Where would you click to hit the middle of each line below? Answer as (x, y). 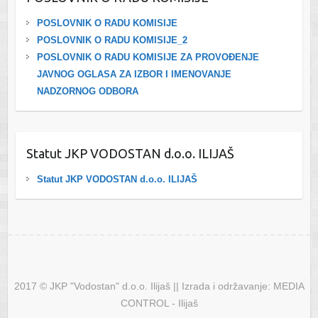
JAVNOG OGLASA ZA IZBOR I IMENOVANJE (134, 74)
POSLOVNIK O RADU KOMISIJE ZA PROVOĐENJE (148, 57)
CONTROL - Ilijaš (159, 303)
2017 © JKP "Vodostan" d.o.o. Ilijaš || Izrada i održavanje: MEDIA (159, 286)
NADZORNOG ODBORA (87, 91)
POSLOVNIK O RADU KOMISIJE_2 (112, 40)
